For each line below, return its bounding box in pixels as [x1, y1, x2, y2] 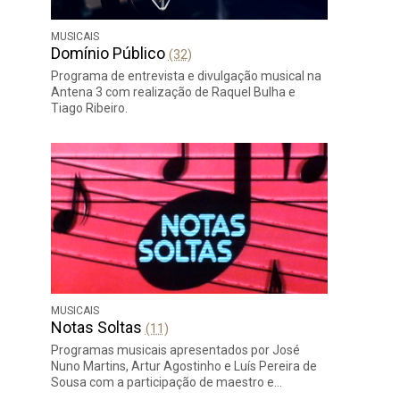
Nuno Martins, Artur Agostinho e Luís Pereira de [50, 358, 317, 373]
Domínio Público [50, 43, 169, 62]
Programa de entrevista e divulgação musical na [50, 68, 321, 83]
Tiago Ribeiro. [50, 100, 128, 115]
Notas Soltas [50, 317, 146, 337]
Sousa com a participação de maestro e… [50, 374, 282, 389]
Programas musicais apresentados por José [50, 342, 300, 357]
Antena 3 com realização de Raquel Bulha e [50, 84, 296, 99]
